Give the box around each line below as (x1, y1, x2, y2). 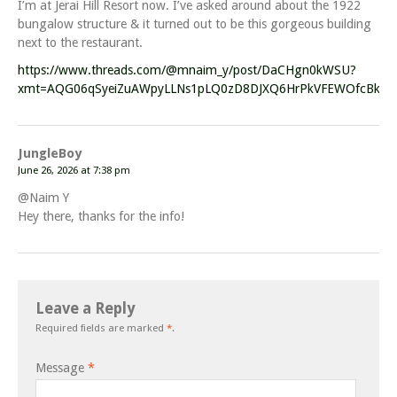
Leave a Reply (35, 300, 135, 318)
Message (35, 361, 88, 376)
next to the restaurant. (18, 35, 143, 51)
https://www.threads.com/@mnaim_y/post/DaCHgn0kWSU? (18, 63, 356, 78)
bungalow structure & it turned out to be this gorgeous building (18, 17, 371, 32)
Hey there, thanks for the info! (18, 209, 184, 224)
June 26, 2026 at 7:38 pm (18, 164, 130, 177)
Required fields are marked (35, 322, 167, 335)
